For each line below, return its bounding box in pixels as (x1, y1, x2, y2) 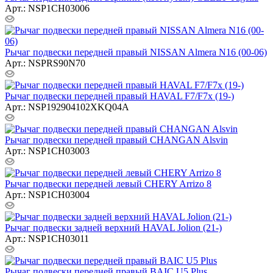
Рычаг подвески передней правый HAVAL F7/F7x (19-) (5, 90, 234, 101)
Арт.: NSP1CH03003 (5, 145, 90, 156)
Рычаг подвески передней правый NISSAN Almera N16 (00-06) (5, 46, 267, 57)
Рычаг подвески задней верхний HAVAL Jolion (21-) (5, 222, 222, 233)
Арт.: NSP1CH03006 (5, 2, 90, 13)
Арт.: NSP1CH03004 (5, 189, 90, 200)
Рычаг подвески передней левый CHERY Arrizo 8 (5, 178, 211, 189)
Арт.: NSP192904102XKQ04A (5, 101, 129, 112)
